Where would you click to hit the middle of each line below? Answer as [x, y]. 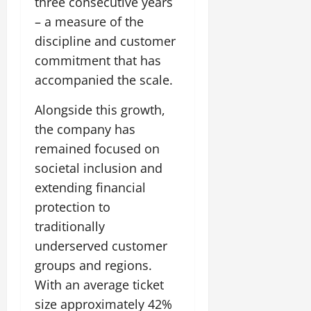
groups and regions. [93, 266]
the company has [85, 129]
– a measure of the [89, 22]
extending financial [90, 188]
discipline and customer [105, 41]
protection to [73, 207]
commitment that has [98, 61]
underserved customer [101, 246]
